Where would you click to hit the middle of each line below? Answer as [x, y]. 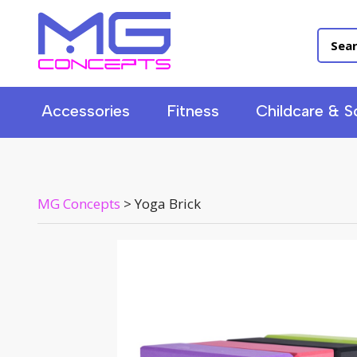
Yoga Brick [168, 204]
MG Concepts [79, 204]
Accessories [86, 111]
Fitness [193, 111]
